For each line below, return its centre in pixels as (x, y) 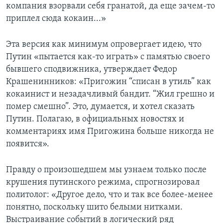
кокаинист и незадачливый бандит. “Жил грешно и (110, 95)
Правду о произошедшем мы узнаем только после (106, 170)
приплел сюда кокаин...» (56, 19)
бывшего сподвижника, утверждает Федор (92, 70)
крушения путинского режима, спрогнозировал (103, 183)
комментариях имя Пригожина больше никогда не (110, 132)
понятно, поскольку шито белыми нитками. (94, 208)
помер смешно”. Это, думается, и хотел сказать (100, 107)
